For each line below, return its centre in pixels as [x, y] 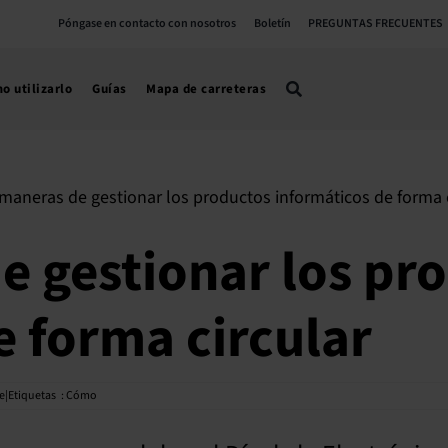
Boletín [272, 23]
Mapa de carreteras [206, 89]
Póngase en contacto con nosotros [147, 23]
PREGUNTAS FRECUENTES [376, 23]
